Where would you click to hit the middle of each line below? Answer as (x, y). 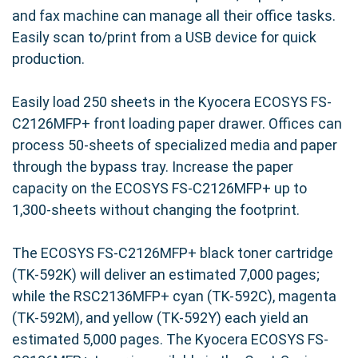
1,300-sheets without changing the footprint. (156, 209)
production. (48, 58)
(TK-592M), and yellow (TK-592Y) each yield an (160, 317)
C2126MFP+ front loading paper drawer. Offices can (177, 123)
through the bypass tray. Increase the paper (153, 166)
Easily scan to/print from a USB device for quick (164, 37)
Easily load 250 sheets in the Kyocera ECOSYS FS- (172, 101)
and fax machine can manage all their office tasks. (174, 15)
